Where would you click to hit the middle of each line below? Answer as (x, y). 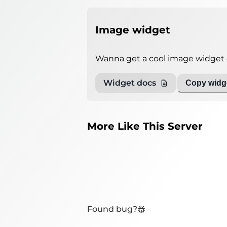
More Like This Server (145, 126)
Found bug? (112, 209)
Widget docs (130, 83)
